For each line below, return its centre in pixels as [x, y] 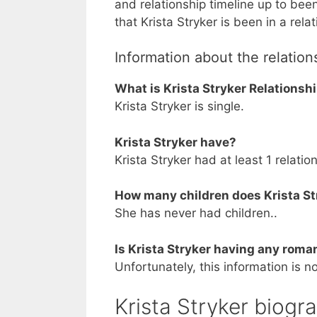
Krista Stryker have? [175, 142]
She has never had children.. [196, 213]
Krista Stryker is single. [179, 106]
